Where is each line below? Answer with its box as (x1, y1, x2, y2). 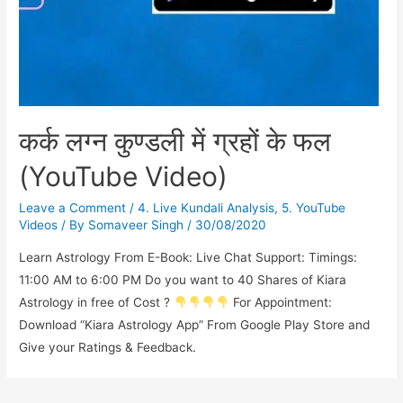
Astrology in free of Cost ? (19, 295, 175, 310)
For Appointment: (229, 295, 333, 310)
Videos (19, 218, 58, 233)
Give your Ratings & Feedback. (19, 340, 197, 355)
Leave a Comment (19, 201, 127, 216)
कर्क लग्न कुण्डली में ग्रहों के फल (19, 125, 332, 158)
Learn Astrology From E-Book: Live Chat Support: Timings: (19, 250, 358, 265)
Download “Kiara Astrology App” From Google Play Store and (19, 318, 371, 333)
